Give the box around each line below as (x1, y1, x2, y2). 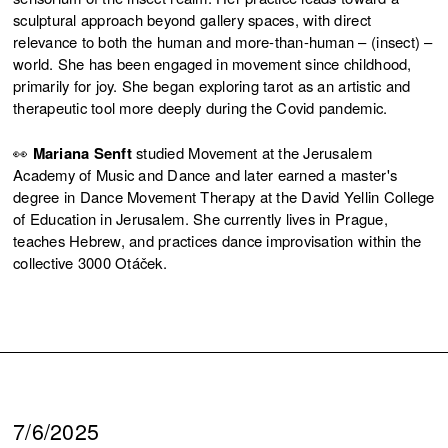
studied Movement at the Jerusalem (131, 141, 372, 163)
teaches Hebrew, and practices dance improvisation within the (13, 229, 422, 251)
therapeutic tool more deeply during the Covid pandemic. (13, 97, 388, 119)
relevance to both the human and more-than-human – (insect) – (13, 31, 433, 53)
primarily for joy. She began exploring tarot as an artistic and (13, 75, 411, 97)
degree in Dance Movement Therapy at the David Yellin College (13, 185, 435, 207)
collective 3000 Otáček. (13, 251, 167, 273)
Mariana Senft (32, 141, 132, 164)
